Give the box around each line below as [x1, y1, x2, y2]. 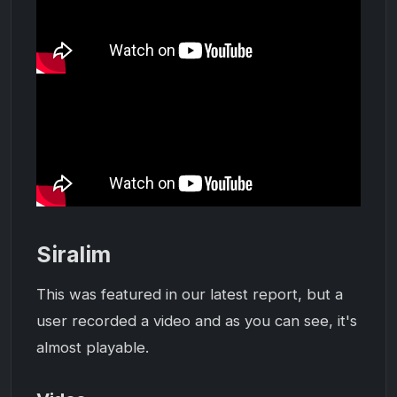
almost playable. [36, 338, 149, 356]
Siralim [36, 240, 111, 268]
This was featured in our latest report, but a [36, 284, 343, 303]
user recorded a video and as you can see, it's [36, 311, 357, 330]
